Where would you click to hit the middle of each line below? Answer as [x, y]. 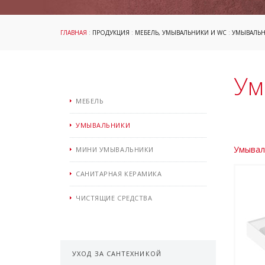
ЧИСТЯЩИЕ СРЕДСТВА [114, 198]
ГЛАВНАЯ [74, 33]
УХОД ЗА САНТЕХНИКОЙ [117, 253]
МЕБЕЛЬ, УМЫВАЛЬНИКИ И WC [181, 33]
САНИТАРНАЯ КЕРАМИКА [119, 174]
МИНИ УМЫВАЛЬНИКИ [115, 149]
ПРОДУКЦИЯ [111, 33]
